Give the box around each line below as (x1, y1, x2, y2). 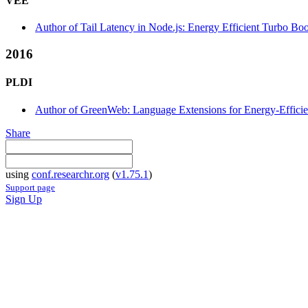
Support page (5, 181, 55, 192)
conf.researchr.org (32, 168, 109, 180)
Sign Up (5, 192, 42, 205)
